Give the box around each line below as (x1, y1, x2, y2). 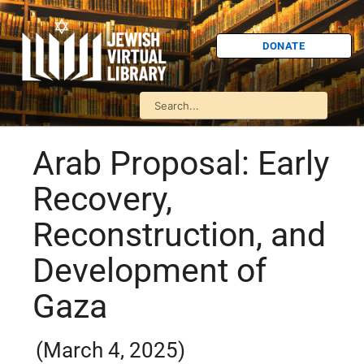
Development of (32, 251, 266, 291)
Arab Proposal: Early (32, 144, 329, 184)
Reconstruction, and (32, 215, 326, 255)
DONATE (262, 39, 305, 52)
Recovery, (32, 180, 172, 219)
